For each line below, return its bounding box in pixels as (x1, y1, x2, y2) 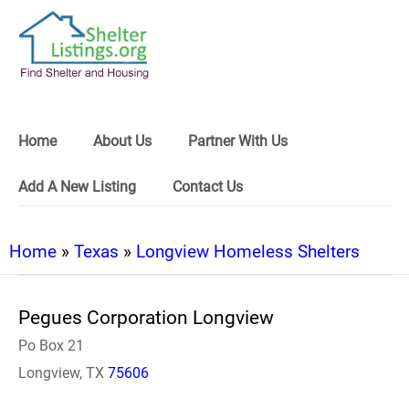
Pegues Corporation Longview (18, 307, 274, 329)
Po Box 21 (18, 337, 84, 354)
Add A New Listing (18, 178, 136, 195)
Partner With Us (188, 132, 288, 150)
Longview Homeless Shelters (136, 241, 360, 262)
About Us (93, 132, 152, 150)
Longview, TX (18, 364, 108, 382)
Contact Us (173, 178, 243, 195)
